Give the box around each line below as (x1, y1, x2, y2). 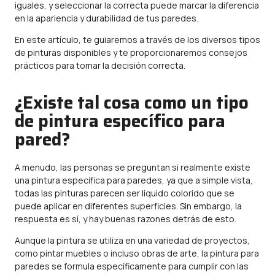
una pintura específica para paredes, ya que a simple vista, (15, 174, 253, 186)
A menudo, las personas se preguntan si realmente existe (15, 161, 250, 173)
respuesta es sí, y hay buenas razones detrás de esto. (15, 213, 236, 225)
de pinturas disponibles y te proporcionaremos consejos (15, 47, 247, 58)
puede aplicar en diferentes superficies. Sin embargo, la (15, 200, 242, 212)
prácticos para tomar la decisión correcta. (15, 60, 185, 71)
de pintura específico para (15, 107, 225, 134)
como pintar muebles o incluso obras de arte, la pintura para (15, 247, 259, 259)
